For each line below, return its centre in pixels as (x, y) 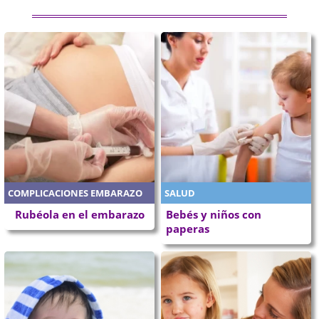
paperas (188, 228)
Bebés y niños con (214, 214)
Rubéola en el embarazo (79, 214)
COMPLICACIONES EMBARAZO (75, 193)
